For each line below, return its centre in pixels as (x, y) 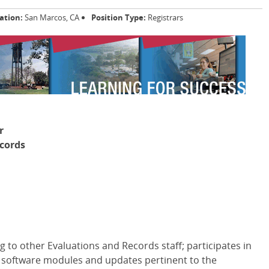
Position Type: (119, 18)
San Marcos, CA (51, 18)
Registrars (165, 18)
